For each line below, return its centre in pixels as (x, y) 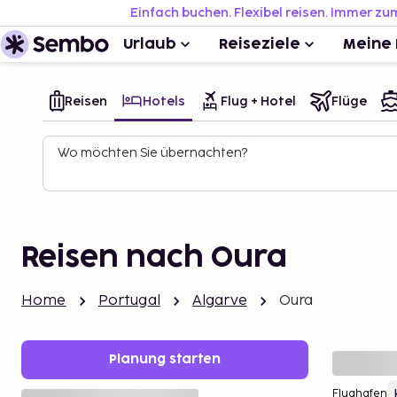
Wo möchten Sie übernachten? (152, 153)
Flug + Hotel (258, 101)
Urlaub (150, 44)
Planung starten (165, 359)
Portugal (129, 301)
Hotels (164, 101)
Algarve (219, 301)
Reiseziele (260, 44)
